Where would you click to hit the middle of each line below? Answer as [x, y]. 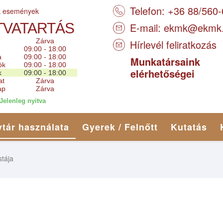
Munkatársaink [165, 61]
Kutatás [189, 127]
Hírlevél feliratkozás [173, 45]
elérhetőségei [163, 73]
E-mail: [147, 28]
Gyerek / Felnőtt [120, 127]
